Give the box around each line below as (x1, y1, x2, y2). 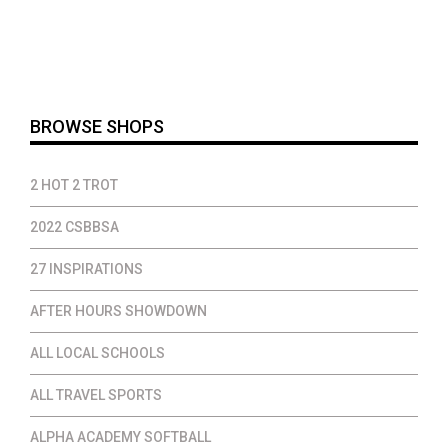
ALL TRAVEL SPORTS (30, 386, 162, 403)
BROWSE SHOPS (30, 115, 164, 137)
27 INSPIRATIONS (30, 260, 143, 277)
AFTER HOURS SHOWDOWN (30, 302, 207, 319)
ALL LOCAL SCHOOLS (30, 344, 165, 361)
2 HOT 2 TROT (30, 176, 118, 193)
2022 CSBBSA (30, 218, 119, 235)
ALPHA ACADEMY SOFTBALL (30, 428, 211, 445)
